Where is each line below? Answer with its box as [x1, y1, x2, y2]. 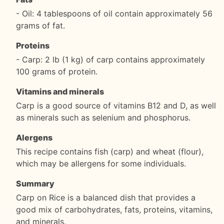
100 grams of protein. [16, 66, 97, 76]
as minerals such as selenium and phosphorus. [16, 112, 190, 122]
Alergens [16, 132, 52, 142]
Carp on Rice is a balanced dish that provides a [16, 192, 195, 202]
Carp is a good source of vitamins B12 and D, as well [16, 100, 216, 110]
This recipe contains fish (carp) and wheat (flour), [16, 146, 203, 156]
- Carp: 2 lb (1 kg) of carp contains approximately [16, 54, 205, 64]
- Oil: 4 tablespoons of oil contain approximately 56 [16, 8, 212, 18]
